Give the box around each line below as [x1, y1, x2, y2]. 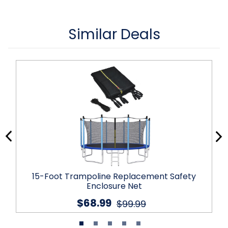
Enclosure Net [86, 180, 142, 192]
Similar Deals [68, 24, 160, 45]
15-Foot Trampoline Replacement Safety [32, 170, 196, 183]
